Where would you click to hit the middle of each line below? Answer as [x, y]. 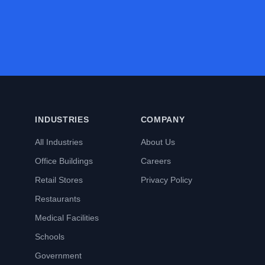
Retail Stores [59, 180]
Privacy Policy [166, 180]
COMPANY [163, 119]
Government [59, 256]
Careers [156, 161]
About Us [158, 142]
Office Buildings [64, 161]
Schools [50, 237]
